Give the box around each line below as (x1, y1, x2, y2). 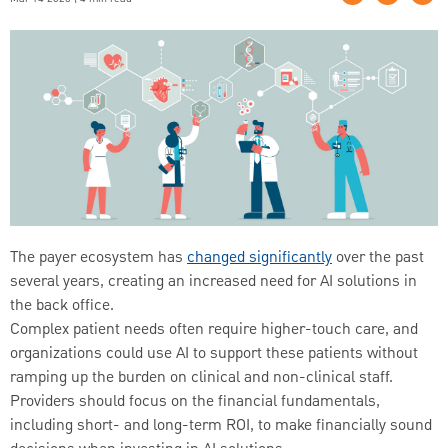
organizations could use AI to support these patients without (10, 341, 418, 366)
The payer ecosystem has (10, 245, 187, 270)
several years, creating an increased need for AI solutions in (10, 269, 417, 294)
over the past (332, 245, 424, 270)
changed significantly (187, 245, 332, 270)
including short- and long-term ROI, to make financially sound (10, 413, 432, 438)
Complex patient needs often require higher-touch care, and (10, 317, 418, 342)
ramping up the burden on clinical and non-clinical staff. (10, 365, 393, 390)
